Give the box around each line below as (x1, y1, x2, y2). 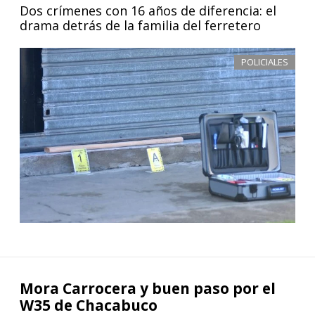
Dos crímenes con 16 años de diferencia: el (20, 2, 277, 20)
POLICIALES (240, 56, 288, 69)
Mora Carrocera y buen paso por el (20, 278, 276, 298)
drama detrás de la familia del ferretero (20, 17, 262, 34)
